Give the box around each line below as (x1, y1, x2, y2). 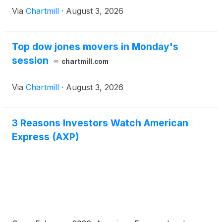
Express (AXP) (12, 131, 79, 143)
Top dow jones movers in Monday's (12, 41, 178, 53)
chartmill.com (61, 57, 109, 66)
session (12, 55, 49, 67)
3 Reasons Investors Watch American (12, 117, 188, 129)
